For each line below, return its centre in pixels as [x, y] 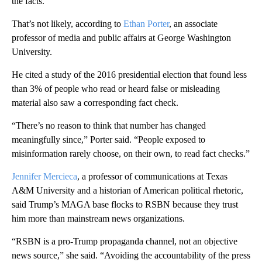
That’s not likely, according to [68, 23]
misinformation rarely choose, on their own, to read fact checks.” [131, 153]
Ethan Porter [146, 23]
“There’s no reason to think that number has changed [109, 125]
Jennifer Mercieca [44, 176]
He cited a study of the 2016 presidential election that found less [129, 74]
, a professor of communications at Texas [152, 176]
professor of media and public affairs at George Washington [121, 37]
